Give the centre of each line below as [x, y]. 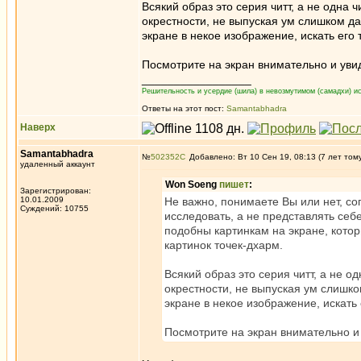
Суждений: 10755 [54, 208]
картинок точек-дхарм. [224, 245]
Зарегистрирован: [56, 191]
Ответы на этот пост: [184, 108]
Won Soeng [192, 185]
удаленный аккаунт [58, 164]
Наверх [38, 127]
